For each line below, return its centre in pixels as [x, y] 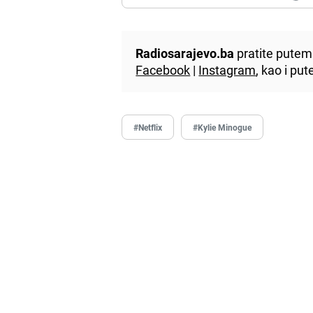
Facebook [163, 70]
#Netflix [148, 127]
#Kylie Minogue [223, 127]
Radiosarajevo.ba [185, 53]
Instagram [227, 70]
